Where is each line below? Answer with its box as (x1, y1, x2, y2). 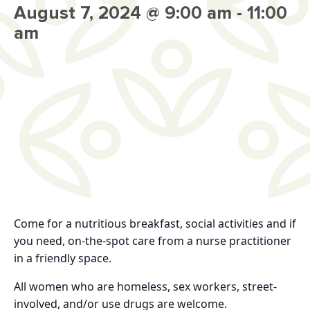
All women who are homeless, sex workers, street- (14, 279, 277, 294)
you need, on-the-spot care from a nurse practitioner (14, 233, 291, 248)
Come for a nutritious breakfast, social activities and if (14, 216, 296, 231)
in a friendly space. (14, 250, 111, 266)
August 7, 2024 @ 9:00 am (14, 2, 232, 24)
